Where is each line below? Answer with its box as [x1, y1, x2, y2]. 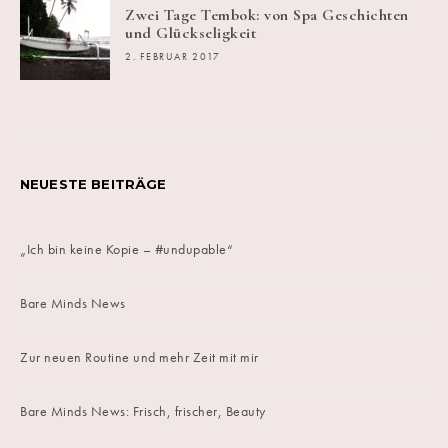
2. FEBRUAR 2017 [125, 51, 222, 63]
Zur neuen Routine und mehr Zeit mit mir [20, 348, 259, 366]
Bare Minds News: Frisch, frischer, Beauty [20, 402, 266, 420]
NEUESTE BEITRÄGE [20, 176, 167, 192]
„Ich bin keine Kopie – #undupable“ [20, 240, 233, 258]
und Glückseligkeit [125, 23, 256, 43]
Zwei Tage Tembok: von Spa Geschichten [125, 5, 409, 25]
